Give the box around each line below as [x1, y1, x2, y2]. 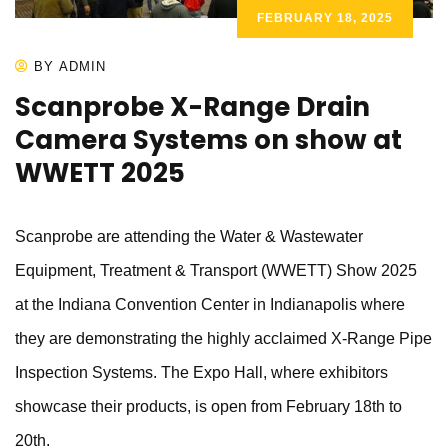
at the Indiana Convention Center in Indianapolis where [15, 296, 405, 314]
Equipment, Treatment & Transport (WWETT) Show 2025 [15, 262, 417, 280]
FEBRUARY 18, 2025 [257, 11, 393, 26]
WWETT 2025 [15, 155, 185, 192]
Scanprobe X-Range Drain [15, 89, 370, 126]
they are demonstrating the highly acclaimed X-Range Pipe [15, 330, 432, 348]
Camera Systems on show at [15, 122, 402, 159]
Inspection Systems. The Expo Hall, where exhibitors [15, 364, 388, 382]
